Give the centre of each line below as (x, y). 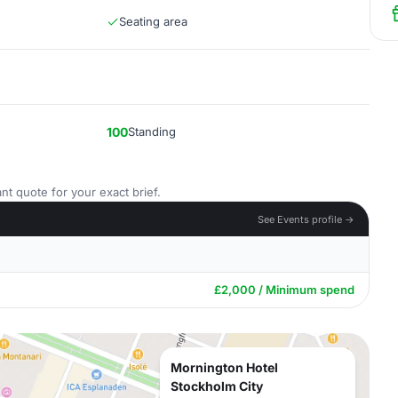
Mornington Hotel (224, 367)
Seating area (153, 21)
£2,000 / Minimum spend (284, 290)
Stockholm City (217, 386)
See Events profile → (306, 219)
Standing (152, 131)
